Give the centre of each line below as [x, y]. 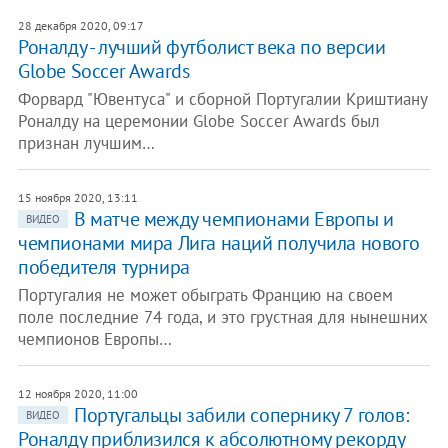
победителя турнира [103, 267]
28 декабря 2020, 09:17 [80, 25]
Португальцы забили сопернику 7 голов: [241, 415]
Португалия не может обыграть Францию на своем [205, 295]
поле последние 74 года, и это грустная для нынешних [222, 317]
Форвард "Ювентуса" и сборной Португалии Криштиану [222, 99]
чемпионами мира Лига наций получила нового [218, 243]
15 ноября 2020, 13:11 [77, 197]
